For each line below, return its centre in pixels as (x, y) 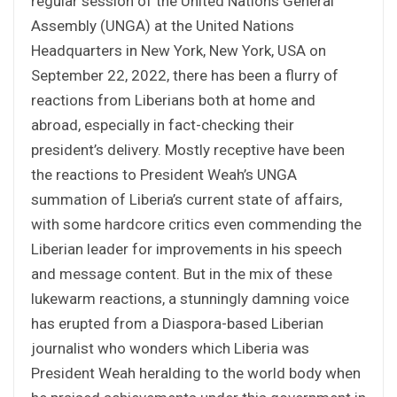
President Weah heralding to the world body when (196, 373)
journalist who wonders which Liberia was (170, 348)
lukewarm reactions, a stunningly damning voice (190, 298)
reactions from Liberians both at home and (173, 100)
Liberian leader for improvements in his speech (187, 249)
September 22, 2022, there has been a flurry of (185, 75)
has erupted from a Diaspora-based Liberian (177, 323)
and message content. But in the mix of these (182, 273)
